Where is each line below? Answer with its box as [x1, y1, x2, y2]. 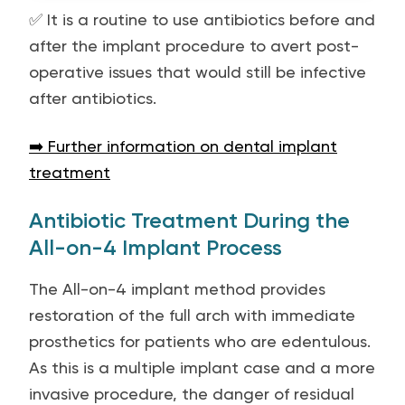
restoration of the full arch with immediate [29, 306, 355, 325]
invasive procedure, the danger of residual [29, 384, 354, 403]
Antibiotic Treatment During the [29, 207, 350, 233]
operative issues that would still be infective [29, 62, 366, 81]
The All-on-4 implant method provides [29, 279, 325, 298]
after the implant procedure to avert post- [29, 36, 359, 55]
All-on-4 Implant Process [29, 234, 282, 260]
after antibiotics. [29, 89, 156, 108]
